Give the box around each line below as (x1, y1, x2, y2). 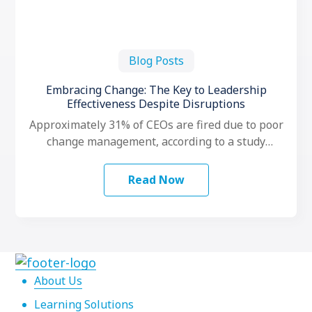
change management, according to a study (47, 134, 265, 149)
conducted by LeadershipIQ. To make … (55, 150, 257, 166)
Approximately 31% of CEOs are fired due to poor (29, 117, 283, 132)
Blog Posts (128, 53, 184, 68)
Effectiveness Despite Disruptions (67, 96, 245, 111)
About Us (34, 272, 82, 288)
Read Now (127, 172, 185, 187)
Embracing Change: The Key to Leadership (45, 82, 267, 97)
